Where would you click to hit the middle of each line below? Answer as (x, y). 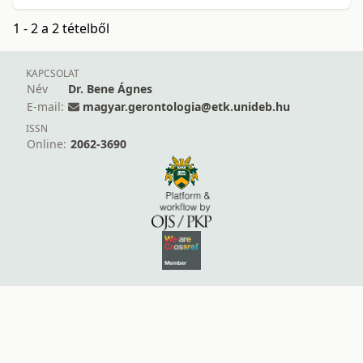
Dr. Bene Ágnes (110, 89)
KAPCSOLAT (53, 74)
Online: (47, 144)
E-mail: (45, 107)
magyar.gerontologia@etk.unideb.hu (186, 107)
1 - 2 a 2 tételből (61, 29)
